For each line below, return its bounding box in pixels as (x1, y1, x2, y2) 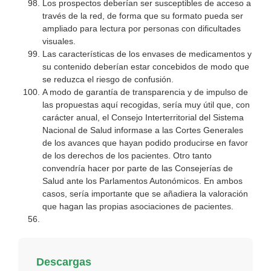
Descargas (36, 256, 91, 269)
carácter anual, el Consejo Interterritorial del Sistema (42, 113, 244, 123)
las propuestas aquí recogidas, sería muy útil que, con (42, 100, 250, 110)
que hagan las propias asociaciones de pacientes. (42, 201, 233, 212)
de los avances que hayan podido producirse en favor (42, 138, 248, 148)
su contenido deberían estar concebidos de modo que (42, 62, 249, 72)
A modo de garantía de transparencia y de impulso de (42, 87, 248, 97)
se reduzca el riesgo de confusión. (42, 74, 174, 85)
